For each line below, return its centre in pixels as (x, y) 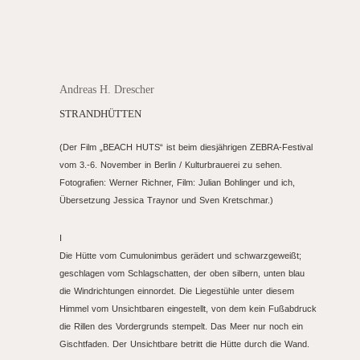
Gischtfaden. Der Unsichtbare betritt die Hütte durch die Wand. (184, 344)
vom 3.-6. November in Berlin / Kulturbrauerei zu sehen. (171, 165)
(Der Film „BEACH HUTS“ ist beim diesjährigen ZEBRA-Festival (186, 147)
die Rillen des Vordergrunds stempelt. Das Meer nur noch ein (181, 326)
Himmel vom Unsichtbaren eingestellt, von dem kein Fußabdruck (188, 309)
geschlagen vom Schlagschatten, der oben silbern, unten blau (182, 273)
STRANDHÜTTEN (100, 114)
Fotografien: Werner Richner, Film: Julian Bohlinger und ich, (177, 182)
